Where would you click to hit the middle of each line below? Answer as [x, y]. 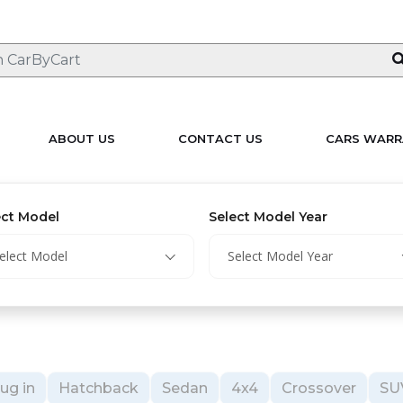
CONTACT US [220, 139]
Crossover [318, 388]
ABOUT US [81, 139]
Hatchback [98, 388]
